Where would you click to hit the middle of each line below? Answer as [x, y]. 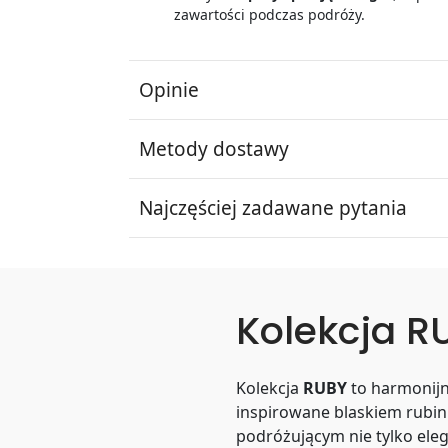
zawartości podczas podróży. [270, 14]
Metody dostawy [214, 149]
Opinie [169, 90]
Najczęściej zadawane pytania [273, 208]
